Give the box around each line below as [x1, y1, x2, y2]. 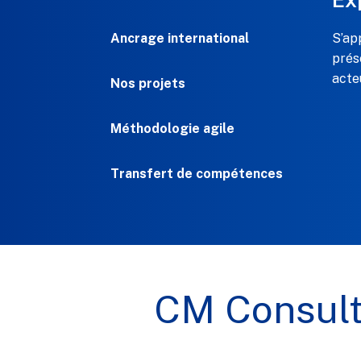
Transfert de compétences [110, 166, 283, 182]
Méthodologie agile [110, 121, 234, 137]
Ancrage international [110, 31, 249, 47]
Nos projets [110, 76, 185, 92]
